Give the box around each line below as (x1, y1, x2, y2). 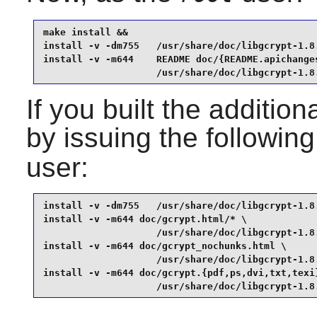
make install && (42, 26, 128, 38)
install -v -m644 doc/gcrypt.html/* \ (42, 213, 247, 224)
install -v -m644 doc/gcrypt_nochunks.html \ (42, 240, 287, 251)
